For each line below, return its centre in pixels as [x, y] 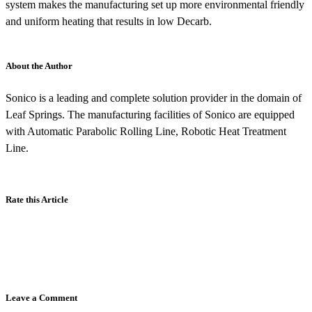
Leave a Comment [41, 297]
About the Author [39, 65]
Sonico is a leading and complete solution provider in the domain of [154, 97]
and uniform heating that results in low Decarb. [109, 21]
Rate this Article [37, 199]
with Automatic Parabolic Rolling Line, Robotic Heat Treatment [146, 131]
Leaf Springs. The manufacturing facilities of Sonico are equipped [150, 114]
